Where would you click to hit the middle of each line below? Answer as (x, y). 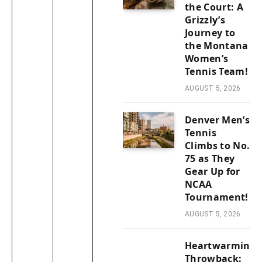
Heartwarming (220, 245)
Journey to (210, 32)
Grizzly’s (205, 20)
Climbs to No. (218, 145)
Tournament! (217, 197)
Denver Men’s (217, 120)
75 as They (210, 158)
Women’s (207, 58)
